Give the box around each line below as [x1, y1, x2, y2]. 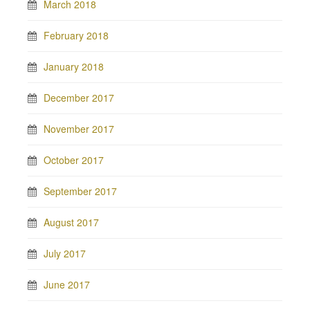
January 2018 [44, 59, 104, 73]
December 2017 [44, 90, 114, 104]
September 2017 [44, 183, 117, 198]
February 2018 [44, 28, 109, 42]
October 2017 [44, 152, 104, 167]
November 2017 [44, 121, 114, 136]
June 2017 [44, 277, 90, 291]
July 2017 [44, 246, 86, 260]
